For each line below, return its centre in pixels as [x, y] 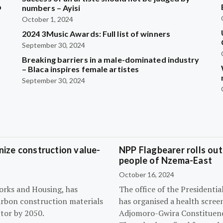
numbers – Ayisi [51, 8]
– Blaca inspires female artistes [80, 69]
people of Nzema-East [166, 160]
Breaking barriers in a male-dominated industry [111, 59]
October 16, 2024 [147, 174]
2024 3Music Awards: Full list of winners [96, 34]
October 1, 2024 [47, 19]
